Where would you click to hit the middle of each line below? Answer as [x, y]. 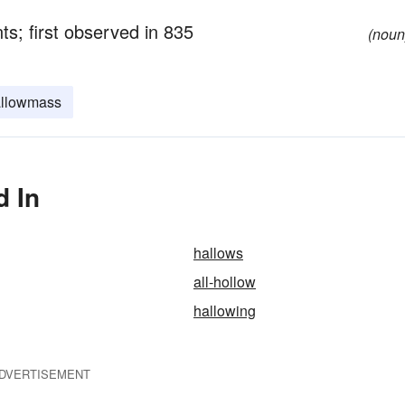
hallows [218, 253]
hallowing [225, 311]
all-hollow [225, 282]
